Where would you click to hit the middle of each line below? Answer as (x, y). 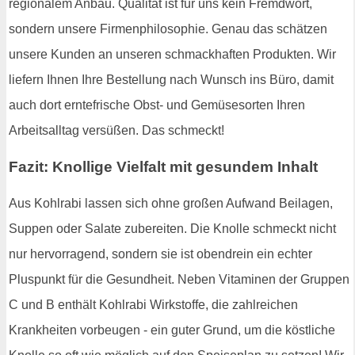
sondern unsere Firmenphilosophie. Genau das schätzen (168, 29)
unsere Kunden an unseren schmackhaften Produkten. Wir (172, 55)
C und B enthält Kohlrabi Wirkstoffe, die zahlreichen (153, 304)
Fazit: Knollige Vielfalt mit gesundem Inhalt (163, 166)
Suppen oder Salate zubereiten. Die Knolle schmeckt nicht (172, 228)
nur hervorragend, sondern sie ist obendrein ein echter (160, 254)
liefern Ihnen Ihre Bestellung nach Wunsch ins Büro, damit (171, 80)
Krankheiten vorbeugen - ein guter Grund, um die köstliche (172, 330)
